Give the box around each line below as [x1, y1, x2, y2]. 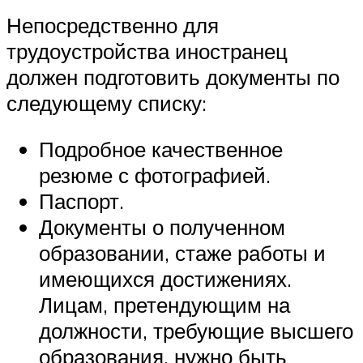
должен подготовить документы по [6, 63, 340, 90]
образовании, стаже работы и [39, 240, 326, 267]
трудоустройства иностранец [6, 37, 288, 64]
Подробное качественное [39, 136, 283, 163]
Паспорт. [39, 188, 124, 215]
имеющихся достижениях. [39, 266, 292, 293]
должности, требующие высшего [39, 318, 353, 344]
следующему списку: [6, 89, 207, 116]
